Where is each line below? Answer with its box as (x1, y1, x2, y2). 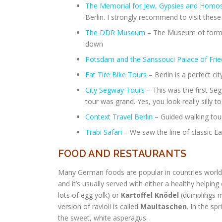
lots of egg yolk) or (58, 190, 121, 200)
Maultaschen (140, 202, 187, 211)
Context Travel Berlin (85, 112, 153, 121)
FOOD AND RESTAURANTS (58, 148, 186, 160)
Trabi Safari (85, 127, 122, 137)
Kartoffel (121, 190, 153, 200)
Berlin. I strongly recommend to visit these (85, 12, 221, 22)
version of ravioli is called (58, 202, 140, 211)
